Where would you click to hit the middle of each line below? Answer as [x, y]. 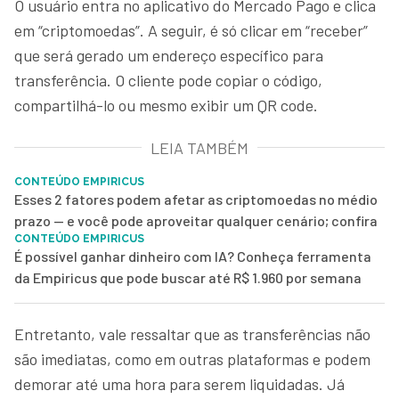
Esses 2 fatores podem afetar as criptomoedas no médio [196, 199]
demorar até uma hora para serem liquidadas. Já [179, 383]
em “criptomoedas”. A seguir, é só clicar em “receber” [191, 30]
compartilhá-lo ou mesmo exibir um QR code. [168, 105]
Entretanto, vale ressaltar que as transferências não [192, 334]
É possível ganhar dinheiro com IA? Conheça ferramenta [193, 256]
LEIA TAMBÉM [199, 147]
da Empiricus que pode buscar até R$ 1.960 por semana [188, 277]
